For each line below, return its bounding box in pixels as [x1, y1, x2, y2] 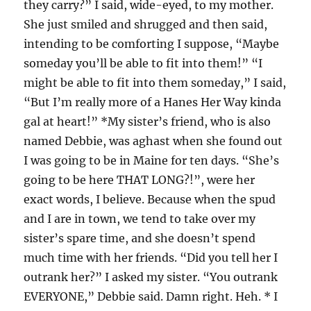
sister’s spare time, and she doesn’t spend [24, 231, 256, 245]
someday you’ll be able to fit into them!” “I [24, 56, 263, 70]
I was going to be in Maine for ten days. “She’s [24, 153, 280, 167]
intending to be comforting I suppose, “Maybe [24, 37, 280, 51]
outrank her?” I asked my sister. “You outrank [24, 270, 278, 284]
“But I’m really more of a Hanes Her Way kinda [24, 95, 282, 109]
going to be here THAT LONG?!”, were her [24, 173, 255, 187]
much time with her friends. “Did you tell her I [24, 251, 278, 264]
